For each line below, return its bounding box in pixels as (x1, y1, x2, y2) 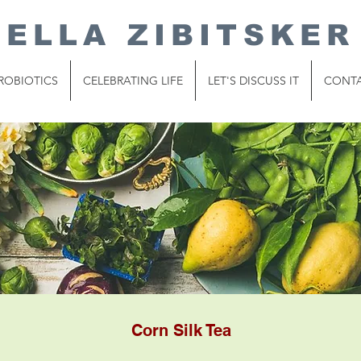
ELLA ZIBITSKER (6, 19, 355, 52)
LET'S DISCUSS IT (208, 73, 299, 88)
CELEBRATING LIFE (83, 73, 183, 88)
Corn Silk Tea (131, 321, 231, 340)
